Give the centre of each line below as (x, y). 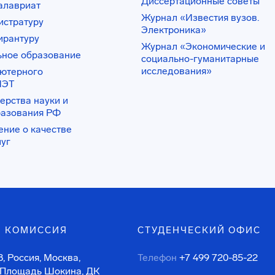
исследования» (176, 71)
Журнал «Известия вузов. (200, 17)
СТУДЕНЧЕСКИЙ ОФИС (199, 230)
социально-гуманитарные (200, 59)
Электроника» (173, 30)
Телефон (157, 258)
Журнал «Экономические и (203, 46)
